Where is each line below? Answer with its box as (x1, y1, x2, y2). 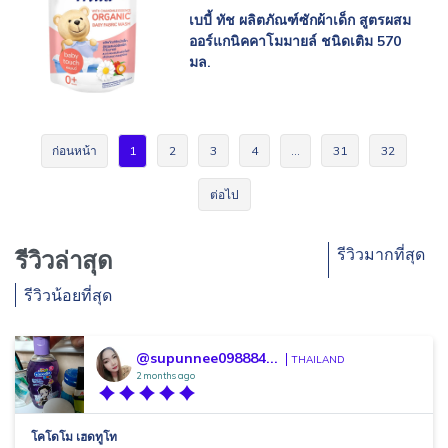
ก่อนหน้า (52, 143, 97, 158)
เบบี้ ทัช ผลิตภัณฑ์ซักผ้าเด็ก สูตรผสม (189, 11, 411, 29)
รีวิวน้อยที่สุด (24, 285, 112, 305)
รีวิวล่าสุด (15, 245, 113, 275)
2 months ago (136, 370, 195, 381)
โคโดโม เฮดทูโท (31, 429, 117, 444)
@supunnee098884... (136, 349, 278, 367)
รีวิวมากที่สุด (337, 244, 425, 264)
